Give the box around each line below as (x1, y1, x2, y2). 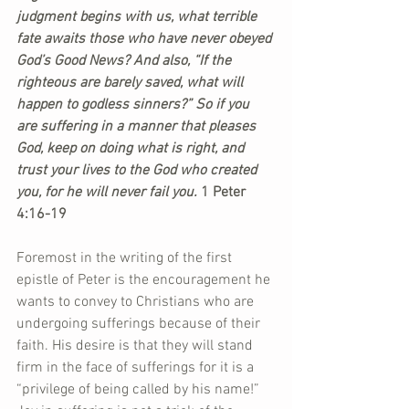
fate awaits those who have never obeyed (16, 30, 275, 48)
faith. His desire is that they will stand (16, 337, 257, 355)
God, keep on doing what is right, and (16, 140, 247, 158)
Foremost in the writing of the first (16, 249, 236, 267)
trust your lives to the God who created (16, 162, 260, 180)
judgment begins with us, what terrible (16, 8, 260, 26)
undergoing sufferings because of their (16, 315, 264, 333)
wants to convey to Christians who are (16, 293, 257, 311)
